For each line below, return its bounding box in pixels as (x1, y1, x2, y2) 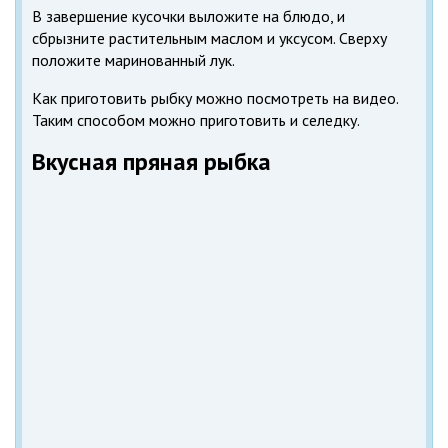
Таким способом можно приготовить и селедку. (32, 110, 360, 131)
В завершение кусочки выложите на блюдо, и (32, 6, 345, 27)
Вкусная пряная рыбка (32, 146, 271, 178)
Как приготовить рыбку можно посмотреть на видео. (32, 88, 399, 109)
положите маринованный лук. (32, 50, 235, 71)
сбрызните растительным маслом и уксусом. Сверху (32, 28, 387, 49)
